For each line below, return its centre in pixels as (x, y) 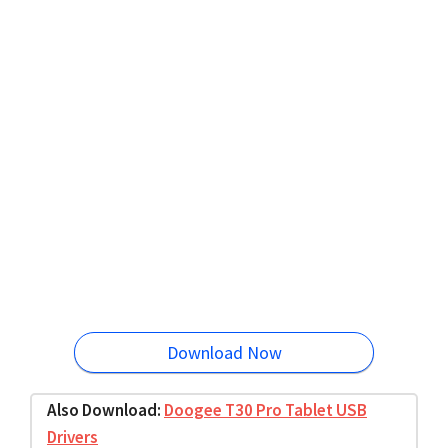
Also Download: (105, 410)
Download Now (224, 352)
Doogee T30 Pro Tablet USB (265, 410)
